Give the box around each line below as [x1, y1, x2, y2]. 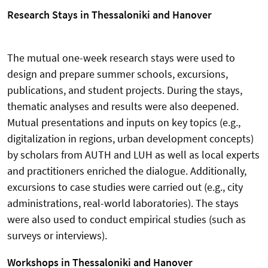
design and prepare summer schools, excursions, [7, 67, 228, 81]
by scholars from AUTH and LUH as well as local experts [7, 148, 260, 162]
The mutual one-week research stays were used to [7, 51, 235, 65]
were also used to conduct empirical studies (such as [7, 212, 246, 227]
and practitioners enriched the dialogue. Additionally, [7, 164, 246, 178]
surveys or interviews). [7, 229, 107, 243]
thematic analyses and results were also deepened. [7, 99, 239, 114]
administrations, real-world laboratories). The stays [7, 196, 239, 211]
